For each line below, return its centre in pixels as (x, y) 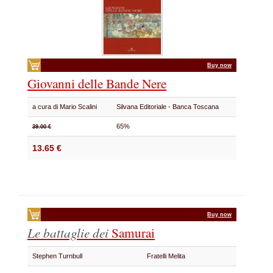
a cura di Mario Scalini (66, 107)
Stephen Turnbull (59, 256)
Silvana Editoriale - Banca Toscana (169, 107)
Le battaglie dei (69, 232)
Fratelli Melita (168, 256)
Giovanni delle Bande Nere (97, 83)
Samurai (133, 232)
